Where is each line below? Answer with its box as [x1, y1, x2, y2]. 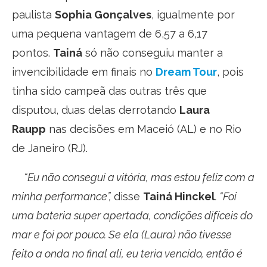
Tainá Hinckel [143, 190, 215, 203]
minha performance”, [12, 190, 114, 203]
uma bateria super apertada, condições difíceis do [12, 209, 253, 222]
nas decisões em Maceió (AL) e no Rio [46, 122, 241, 135]
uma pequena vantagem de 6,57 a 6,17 [12, 27, 207, 40]
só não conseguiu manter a [82, 46, 223, 59]
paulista [12, 8, 55, 21]
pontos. [12, 46, 53, 59]
